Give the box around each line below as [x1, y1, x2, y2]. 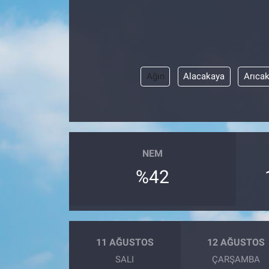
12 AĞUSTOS [207, 236, 265, 248]
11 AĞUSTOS [95, 236, 154, 248]
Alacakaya [183, 71, 225, 82]
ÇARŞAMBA [212, 254, 261, 265]
